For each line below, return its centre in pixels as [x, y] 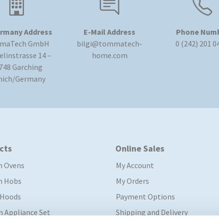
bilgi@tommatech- [109, 44]
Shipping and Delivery [152, 212]
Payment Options [145, 197]
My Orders [132, 181]
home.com [109, 55]
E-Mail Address [109, 32]
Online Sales [140, 149]
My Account [135, 165]
